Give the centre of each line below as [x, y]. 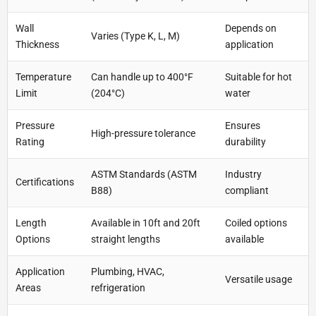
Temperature [43, 77]
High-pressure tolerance [143, 134]
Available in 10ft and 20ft [146, 223]
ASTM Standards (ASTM [144, 175]
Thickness [37, 45]
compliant [247, 191]
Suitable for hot [259, 77]
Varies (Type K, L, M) [135, 36]
